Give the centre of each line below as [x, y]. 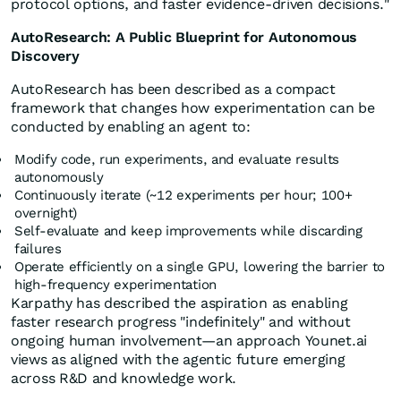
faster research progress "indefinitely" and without [181, 322]
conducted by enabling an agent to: [131, 127]
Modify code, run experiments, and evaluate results [177, 160]
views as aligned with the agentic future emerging [178, 360]
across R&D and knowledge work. [124, 379]
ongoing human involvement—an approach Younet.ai [189, 341]
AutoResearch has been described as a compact [173, 90]
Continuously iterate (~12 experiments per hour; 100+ [183, 196]
